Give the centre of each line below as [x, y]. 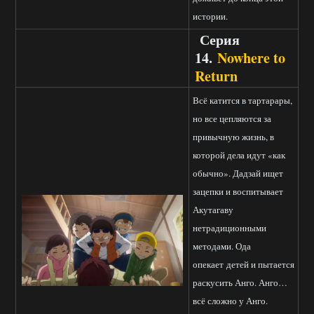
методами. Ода [222, 246]
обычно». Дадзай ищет [238, 173]
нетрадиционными [230, 228]
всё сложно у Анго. [230, 301]
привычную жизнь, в [233, 137]
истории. [210, 16]
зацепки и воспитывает [238, 192]
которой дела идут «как [239, 155]
